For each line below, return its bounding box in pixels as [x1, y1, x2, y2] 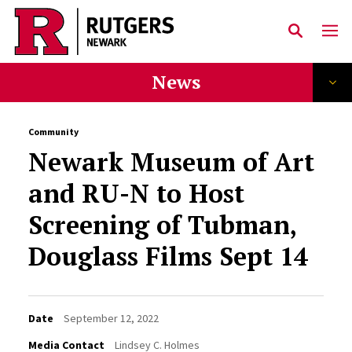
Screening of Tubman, [27, 208, 296, 241]
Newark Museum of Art [27, 145, 314, 178]
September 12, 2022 [63, 311, 159, 325]
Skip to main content [31, 32, 145, 48]
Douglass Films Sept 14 [27, 240, 308, 273]
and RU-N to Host [27, 177, 244, 210]
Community [27, 126, 79, 137]
